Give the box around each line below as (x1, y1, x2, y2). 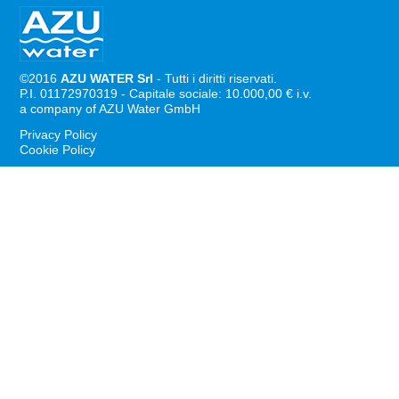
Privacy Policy (20, 126, 98, 142)
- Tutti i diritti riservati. (153, 71, 278, 86)
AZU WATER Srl (61, 71, 154, 86)
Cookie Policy (20, 142, 96, 157)
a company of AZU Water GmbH (20, 102, 201, 117)
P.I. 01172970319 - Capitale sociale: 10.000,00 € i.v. (20, 86, 313, 102)
